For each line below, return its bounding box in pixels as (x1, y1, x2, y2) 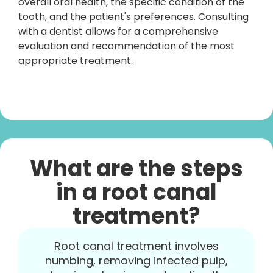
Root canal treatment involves (54, 238, 219, 253)
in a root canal (56, 177, 217, 208)
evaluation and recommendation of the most (18, 39, 235, 53)
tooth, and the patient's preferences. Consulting (18, 10, 249, 24)
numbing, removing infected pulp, (45, 253, 228, 268)
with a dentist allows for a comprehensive (18, 24, 218, 38)
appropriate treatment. (18, 54, 133, 68)
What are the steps (30, 153, 243, 184)
